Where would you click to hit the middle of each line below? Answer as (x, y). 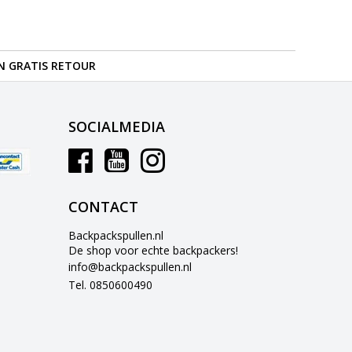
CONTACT (104, 206)
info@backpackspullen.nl (130, 266)
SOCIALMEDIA (117, 126)
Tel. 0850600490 (111, 284)
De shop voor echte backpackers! (154, 250)
